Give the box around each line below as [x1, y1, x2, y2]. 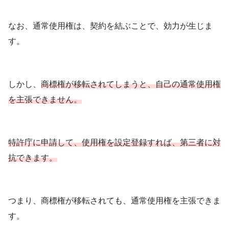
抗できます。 [8, 153, 57, 163]
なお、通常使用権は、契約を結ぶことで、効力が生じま [8, 21, 213, 31]
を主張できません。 [8, 95, 82, 104]
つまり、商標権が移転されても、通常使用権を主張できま [8, 196, 221, 205]
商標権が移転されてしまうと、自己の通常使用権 [41, 80, 221, 89]
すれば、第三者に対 [147, 138, 221, 147]
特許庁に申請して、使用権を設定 [8, 138, 131, 147]
